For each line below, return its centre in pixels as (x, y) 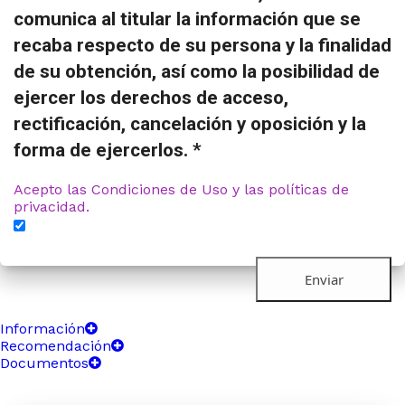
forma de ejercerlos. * (108, 151)
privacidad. (52, 207)
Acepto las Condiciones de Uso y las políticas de (181, 190)
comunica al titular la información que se (187, 19)
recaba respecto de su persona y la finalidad (202, 46)
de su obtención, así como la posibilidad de (197, 72)
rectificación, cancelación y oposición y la (190, 124)
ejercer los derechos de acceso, (151, 98)
